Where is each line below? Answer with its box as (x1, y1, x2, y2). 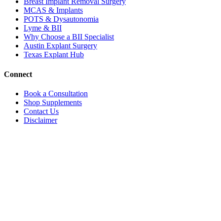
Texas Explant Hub (24, 50, 84, 59)
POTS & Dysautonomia (24, 15, 99, 24)
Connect (4, 70, 32, 78)
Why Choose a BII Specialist (24, 33, 114, 41)
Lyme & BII (24, 24, 62, 33)
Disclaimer (24, 115, 57, 124)
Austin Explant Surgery (24, 41, 97, 50)
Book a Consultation (24, 89, 88, 98)
